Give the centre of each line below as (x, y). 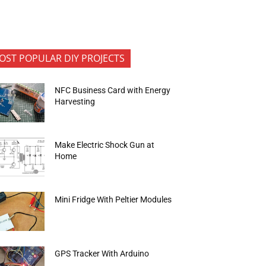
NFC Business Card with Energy (113, 91)
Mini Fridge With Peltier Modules (113, 199)
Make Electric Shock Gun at (105, 145)
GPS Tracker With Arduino (102, 254)
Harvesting (75, 102)
